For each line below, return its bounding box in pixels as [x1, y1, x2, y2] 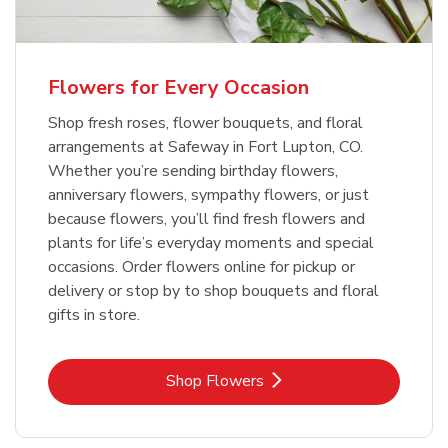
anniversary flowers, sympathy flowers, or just [48, 184, 369, 207]
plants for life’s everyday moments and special [48, 232, 374, 255]
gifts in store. [48, 304, 140, 327]
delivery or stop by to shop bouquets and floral [48, 280, 379, 303]
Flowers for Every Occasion [48, 74, 309, 102]
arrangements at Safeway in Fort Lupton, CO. [48, 136, 363, 159]
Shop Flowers [166, 370, 264, 393]
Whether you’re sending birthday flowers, [48, 160, 338, 183]
